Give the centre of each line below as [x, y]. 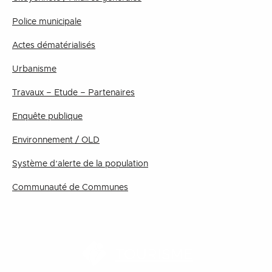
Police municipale [47, 22]
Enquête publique [47, 117]
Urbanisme [34, 69]
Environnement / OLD [56, 140]
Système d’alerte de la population [80, 164]
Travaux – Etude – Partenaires [73, 93]
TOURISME [154, 255]
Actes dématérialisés [54, 46]
